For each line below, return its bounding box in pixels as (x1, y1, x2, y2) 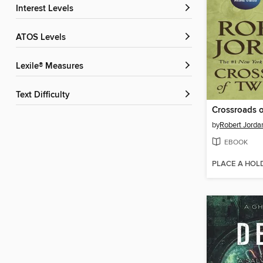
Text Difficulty (20, 90, 70, 101)
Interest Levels (18, 4, 73, 15)
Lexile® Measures (21, 61, 83, 72)
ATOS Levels (21, 32, 66, 43)
